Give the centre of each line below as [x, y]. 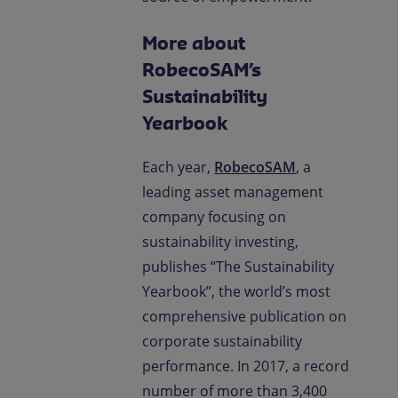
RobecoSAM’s [202, 70]
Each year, [178, 167]
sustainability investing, [220, 242]
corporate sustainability [222, 341]
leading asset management [233, 192]
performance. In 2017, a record [246, 366]
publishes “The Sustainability [238, 267]
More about [196, 43]
